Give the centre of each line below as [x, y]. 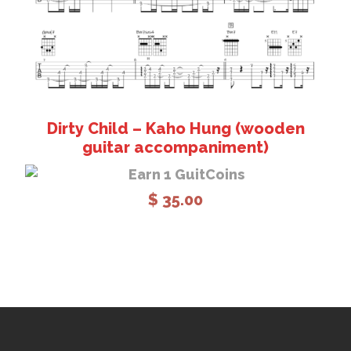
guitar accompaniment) [175, 147]
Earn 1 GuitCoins [183, 174]
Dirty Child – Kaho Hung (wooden [175, 128]
